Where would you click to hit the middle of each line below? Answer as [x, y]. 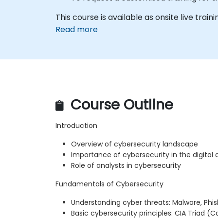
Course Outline [120, 105]
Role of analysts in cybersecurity [126, 166]
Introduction [76, 126]
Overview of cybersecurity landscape [135, 144]
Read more [77, 29]
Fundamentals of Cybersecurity [109, 184]
